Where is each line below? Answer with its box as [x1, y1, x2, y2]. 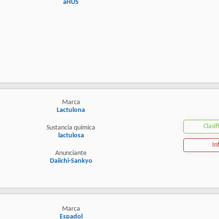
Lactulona [57, 107, 85, 114]
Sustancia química [46, 124, 95, 132]
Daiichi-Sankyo [49, 157, 92, 165]
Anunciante [55, 150, 87, 157]
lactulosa [58, 132, 84, 140]
